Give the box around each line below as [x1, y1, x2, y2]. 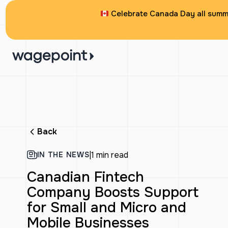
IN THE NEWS [37, 150, 90, 159]
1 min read [91, 149, 129, 160]
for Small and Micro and [26, 198, 186, 217]
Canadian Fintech [26, 167, 144, 186]
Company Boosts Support [26, 183, 198, 202]
